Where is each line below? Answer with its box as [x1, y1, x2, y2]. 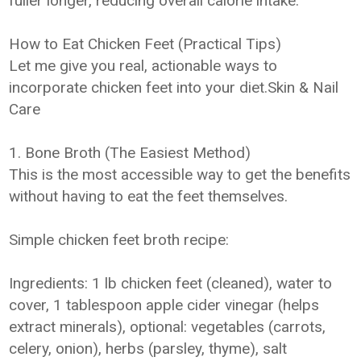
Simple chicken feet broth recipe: [9, 230, 230, 249]
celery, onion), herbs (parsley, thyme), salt [9, 339, 288, 358]
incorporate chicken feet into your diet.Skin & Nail [9, 78, 339, 97]
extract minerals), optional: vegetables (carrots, [9, 317, 326, 336]
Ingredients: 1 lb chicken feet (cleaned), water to [9, 274, 333, 293]
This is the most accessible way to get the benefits [9, 165, 351, 184]
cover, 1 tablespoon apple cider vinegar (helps [9, 296, 320, 314]
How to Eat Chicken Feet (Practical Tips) [9, 35, 282, 53]
